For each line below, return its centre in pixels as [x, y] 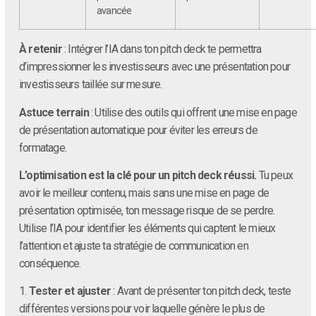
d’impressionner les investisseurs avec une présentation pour [155, 67]
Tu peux [275, 175]
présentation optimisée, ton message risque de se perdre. [147, 210]
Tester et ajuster [70, 291]
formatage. [43, 147]
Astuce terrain [54, 112]
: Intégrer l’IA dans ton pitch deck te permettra [162, 49]
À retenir [41, 49]
